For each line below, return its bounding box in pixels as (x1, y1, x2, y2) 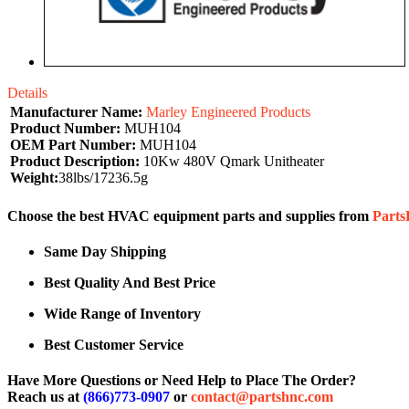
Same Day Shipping (44, 244, 166, 260)
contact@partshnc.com (191, 389, 333, 405)
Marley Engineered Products (146, 103, 310, 120)
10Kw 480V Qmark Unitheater (140, 152, 324, 169)
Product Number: (10, 120, 121, 136)
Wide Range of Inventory (44, 306, 201, 322)
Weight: (10, 169, 58, 185)
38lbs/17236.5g (58, 169, 148, 185)
